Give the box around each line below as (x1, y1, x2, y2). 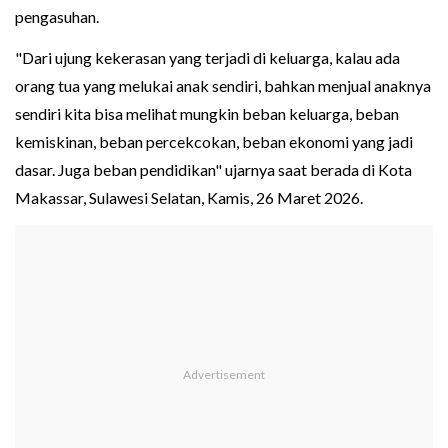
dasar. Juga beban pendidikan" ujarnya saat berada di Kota (15, 160, 412, 180)
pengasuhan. (15, 7, 99, 27)
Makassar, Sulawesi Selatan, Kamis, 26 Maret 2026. (15, 188, 363, 208)
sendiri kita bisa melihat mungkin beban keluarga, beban (15, 104, 399, 124)
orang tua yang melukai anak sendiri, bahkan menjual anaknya (15, 76, 431, 96)
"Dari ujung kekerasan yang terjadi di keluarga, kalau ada (15, 48, 400, 68)
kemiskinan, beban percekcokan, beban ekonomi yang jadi (15, 132, 413, 152)
